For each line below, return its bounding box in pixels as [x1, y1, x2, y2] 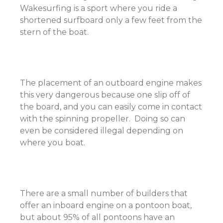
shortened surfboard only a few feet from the [20, 15, 202, 25]
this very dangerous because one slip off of [20, 90, 190, 100]
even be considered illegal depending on [20, 126, 183, 135]
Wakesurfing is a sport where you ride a [20, 3, 177, 13]
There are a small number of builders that [20, 189, 188, 198]
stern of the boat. [20, 27, 89, 37]
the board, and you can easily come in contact [20, 102, 202, 111]
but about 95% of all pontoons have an [20, 213, 175, 222]
